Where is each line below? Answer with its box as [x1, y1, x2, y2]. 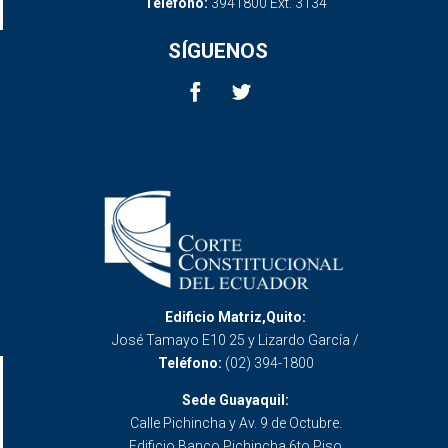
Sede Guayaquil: [182, 392, 289, 409]
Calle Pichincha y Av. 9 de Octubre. [129, 415, 342, 432]
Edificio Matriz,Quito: [165, 309, 306, 326]
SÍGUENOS [168, 38, 268, 63]
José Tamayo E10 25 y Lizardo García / [112, 332, 359, 349]
